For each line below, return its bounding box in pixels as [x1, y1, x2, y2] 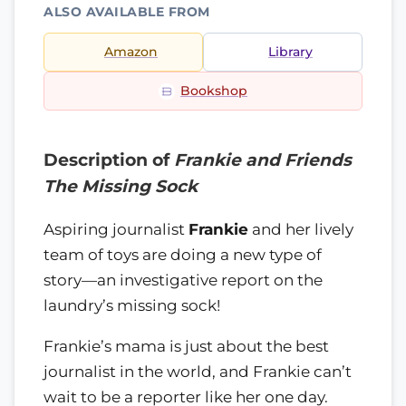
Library [268, 44, 313, 59]
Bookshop [180, 83, 247, 98]
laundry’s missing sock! [43, 295, 220, 314]
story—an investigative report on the [43, 270, 323, 289]
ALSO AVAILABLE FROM [43, 5, 210, 19]
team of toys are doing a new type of [43, 245, 322, 264]
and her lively [248, 219, 353, 238]
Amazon [104, 44, 158, 59]
